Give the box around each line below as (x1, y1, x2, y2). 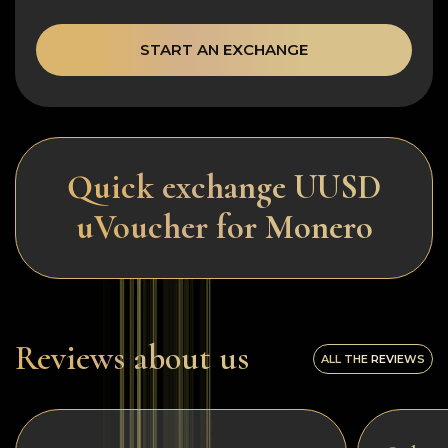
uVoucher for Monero (75, 206, 373, 248)
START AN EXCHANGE (140, 39, 308, 59)
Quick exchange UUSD (67, 166, 381, 208)
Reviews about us (15, 337, 249, 379)
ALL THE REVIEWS (321, 351, 425, 366)
